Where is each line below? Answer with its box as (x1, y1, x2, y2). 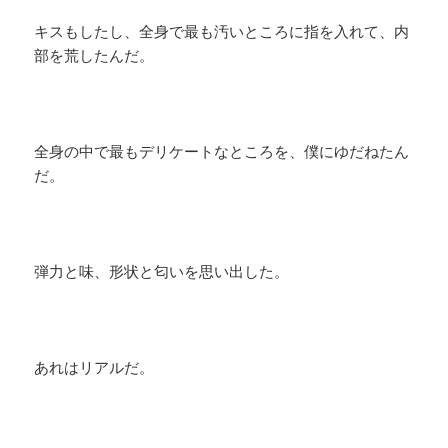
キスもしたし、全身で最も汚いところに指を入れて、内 (34, 21, 410, 42)
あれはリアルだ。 (34, 357, 155, 378)
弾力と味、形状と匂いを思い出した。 (34, 261, 290, 282)
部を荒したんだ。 (34, 45, 155, 66)
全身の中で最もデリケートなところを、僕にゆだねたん (34, 141, 410, 162)
